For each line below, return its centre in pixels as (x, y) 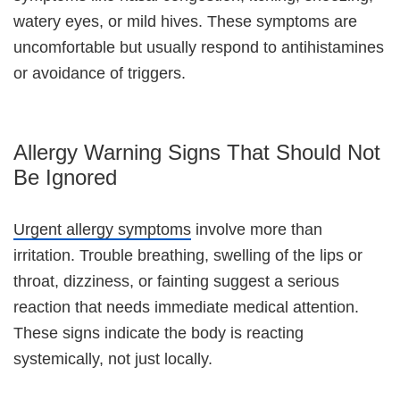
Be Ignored (65, 177)
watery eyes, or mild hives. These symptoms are (185, 21)
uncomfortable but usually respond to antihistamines (199, 47)
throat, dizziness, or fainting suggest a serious (176, 281)
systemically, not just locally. (113, 358)
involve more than (257, 229)
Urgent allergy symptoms (102, 229)
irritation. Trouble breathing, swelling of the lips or (188, 255)
